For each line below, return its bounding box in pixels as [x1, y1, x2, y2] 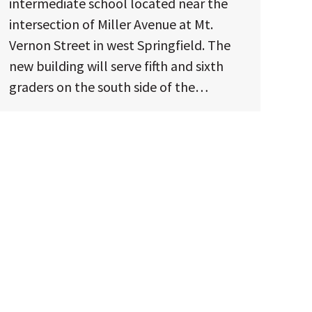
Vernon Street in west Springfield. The [9, 36, 231, 54]
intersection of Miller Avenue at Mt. [9, 15, 213, 33]
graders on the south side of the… [9, 77, 208, 95]
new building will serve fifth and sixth [9, 56, 224, 75]
